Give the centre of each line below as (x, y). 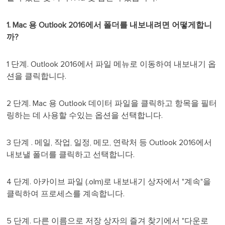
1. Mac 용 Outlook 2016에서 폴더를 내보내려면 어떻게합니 (109, 25)
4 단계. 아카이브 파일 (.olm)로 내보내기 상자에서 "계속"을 (109, 182)
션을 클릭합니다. (37, 77)
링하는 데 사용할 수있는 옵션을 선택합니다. (85, 116)
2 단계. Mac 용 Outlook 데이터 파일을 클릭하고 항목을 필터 (112, 104)
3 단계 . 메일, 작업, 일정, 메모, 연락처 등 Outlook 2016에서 (109, 143)
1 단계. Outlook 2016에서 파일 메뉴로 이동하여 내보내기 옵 (111, 65)
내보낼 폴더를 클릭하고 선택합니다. (71, 155)
